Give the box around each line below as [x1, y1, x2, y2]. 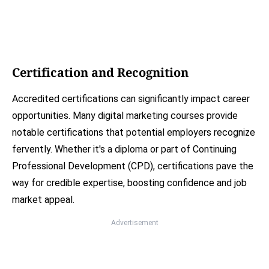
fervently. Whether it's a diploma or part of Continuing [12, 144, 237, 156]
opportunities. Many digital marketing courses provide [12, 110, 238, 122]
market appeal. [12, 194, 74, 206]
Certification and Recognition [12, 64, 189, 81]
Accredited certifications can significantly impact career [12, 93, 250, 105]
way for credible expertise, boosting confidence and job [12, 177, 247, 189]
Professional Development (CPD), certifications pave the [12, 160, 253, 172]
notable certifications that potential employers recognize [12, 127, 255, 139]
